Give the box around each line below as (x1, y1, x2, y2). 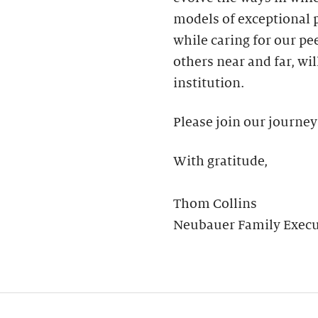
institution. (173, 75, 244, 90)
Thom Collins (173, 196, 257, 211)
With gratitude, (173, 153, 268, 168)
